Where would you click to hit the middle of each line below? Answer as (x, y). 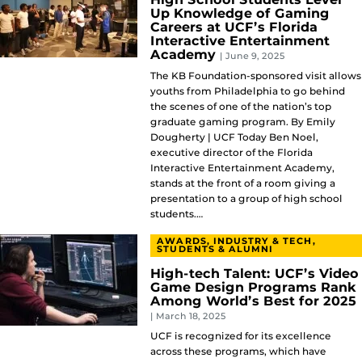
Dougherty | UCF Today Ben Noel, (234, 137)
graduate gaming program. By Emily (243, 122)
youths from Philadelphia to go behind (248, 91)
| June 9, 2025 (253, 56)
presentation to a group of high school (246, 199)
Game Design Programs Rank (253, 287)
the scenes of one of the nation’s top (241, 107)
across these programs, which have (238, 351)
